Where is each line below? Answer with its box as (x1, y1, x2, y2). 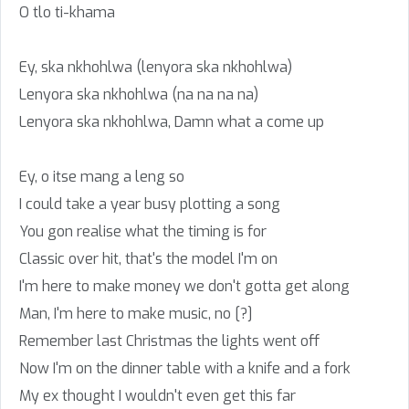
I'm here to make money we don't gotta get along (19, 277, 350, 296)
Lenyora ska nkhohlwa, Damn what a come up (19, 112, 324, 131)
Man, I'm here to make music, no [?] (19, 304, 253, 323)
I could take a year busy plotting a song (19, 194, 280, 214)
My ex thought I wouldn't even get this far (19, 386, 296, 405)
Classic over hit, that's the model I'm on (19, 249, 278, 268)
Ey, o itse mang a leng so (19, 167, 184, 186)
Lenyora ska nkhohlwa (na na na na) (19, 85, 258, 104)
